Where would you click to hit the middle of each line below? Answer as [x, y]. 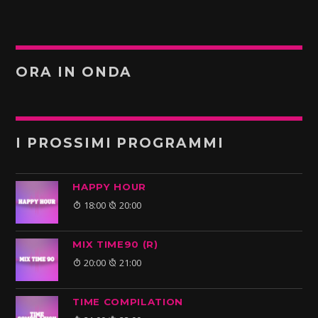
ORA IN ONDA [74, 72]
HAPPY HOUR [110, 186]
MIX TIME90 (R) [115, 244]
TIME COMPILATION [128, 301]
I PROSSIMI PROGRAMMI [120, 143]
